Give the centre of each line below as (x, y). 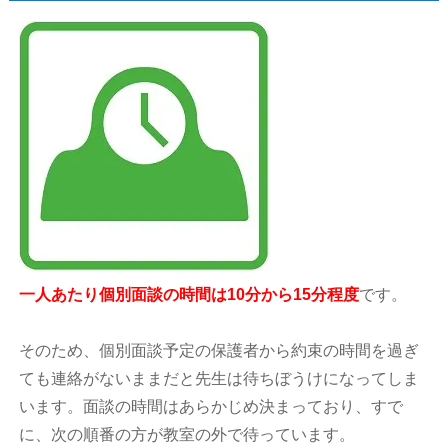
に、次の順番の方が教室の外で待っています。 (187, 435)
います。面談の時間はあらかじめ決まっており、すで (211, 407)
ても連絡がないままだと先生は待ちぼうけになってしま (219, 379)
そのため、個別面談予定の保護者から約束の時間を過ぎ (219, 351)
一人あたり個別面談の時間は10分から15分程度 (189, 295)
